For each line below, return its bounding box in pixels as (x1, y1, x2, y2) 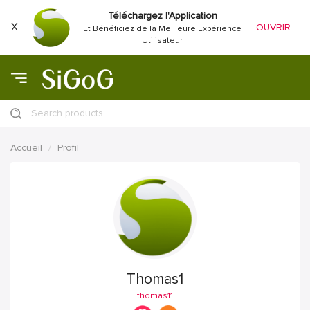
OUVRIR (256, 21, 291, 33)
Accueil (10, 141, 42, 154)
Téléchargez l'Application (107, 9, 217, 21)
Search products (31, 107, 103, 119)
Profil (57, 141, 79, 154)
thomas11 (137, 290, 173, 301)
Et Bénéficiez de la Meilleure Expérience (83, 23, 242, 34)
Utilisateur (142, 35, 183, 46)
